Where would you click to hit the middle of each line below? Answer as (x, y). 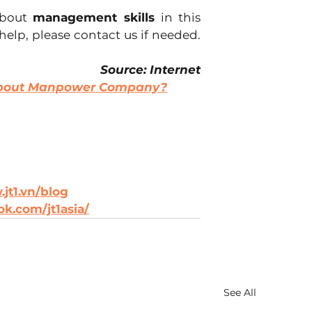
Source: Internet (150, 69)
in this (181, 17)
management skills (97, 17)
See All (240, 292)
